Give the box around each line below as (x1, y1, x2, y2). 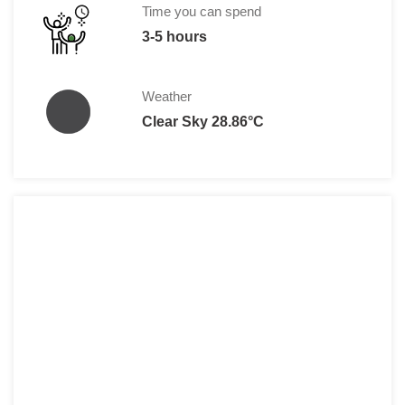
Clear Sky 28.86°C (141, 113, 264, 129)
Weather (141, 88, 192, 104)
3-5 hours (141, 28, 207, 44)
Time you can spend (141, 3, 261, 19)
